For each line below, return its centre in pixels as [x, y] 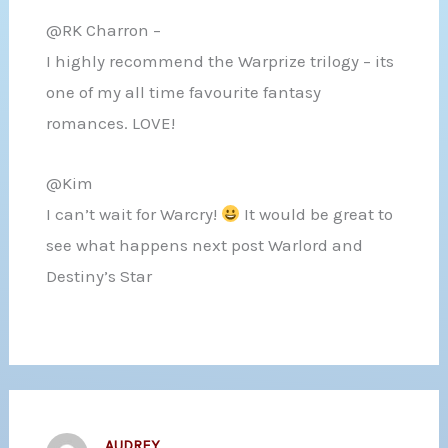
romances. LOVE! [110, 122]
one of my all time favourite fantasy [183, 91]
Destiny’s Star [98, 276]
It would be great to [316, 214]
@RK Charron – [103, 29]
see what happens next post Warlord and [204, 245]
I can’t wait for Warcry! [133, 214]
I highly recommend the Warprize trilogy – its [219, 60]
